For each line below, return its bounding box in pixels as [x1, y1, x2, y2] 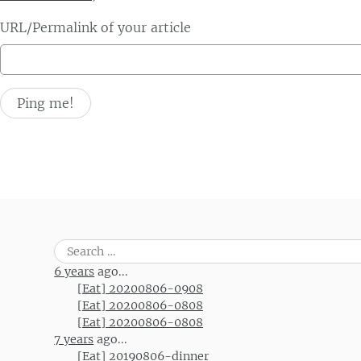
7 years [54, 332, 94, 346]
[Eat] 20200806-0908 [77, 281, 203, 296]
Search [53, 240, 91, 255]
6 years [54, 264, 95, 279]
